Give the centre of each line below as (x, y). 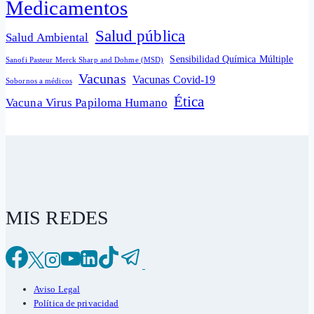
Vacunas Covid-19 (174, 80)
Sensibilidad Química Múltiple (232, 59)
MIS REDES (57, 218)
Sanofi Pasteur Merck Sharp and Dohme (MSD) (85, 60)
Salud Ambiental (47, 38)
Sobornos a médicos (39, 81)
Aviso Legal (57, 289)
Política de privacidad (76, 303)
